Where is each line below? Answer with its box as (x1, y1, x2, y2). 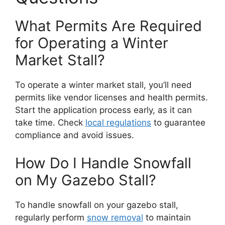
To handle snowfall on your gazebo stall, (15, 199, 178, 210)
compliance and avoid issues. (15, 130, 134, 141)
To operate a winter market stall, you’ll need (15, 80, 192, 90)
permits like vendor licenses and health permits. (15, 92, 208, 103)
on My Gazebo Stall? (15, 171, 156, 189)
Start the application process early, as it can (15, 105, 192, 116)
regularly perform (15, 212, 87, 222)
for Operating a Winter (15, 34, 168, 52)
